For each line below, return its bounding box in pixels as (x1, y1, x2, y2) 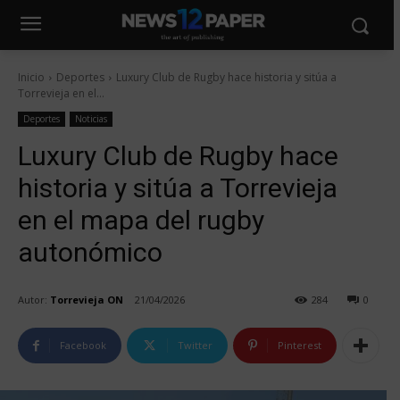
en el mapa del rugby (18, 204, 264, 236)
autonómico (18, 237, 162, 268)
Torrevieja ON (50, 292, 123, 306)
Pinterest (278, 338, 321, 353)
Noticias (75, 112, 107, 125)
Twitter (178, 338, 212, 353)
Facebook (60, 338, 106, 353)
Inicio (18, 70, 45, 85)
